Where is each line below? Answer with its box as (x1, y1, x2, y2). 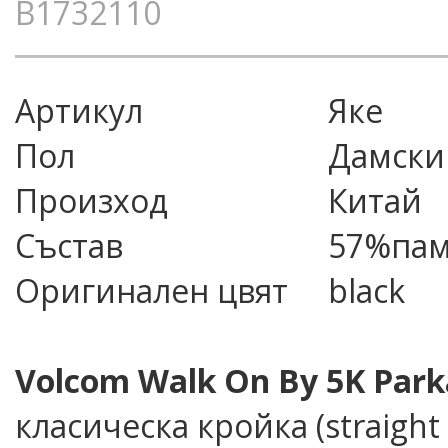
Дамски (328, 134, 445, 177)
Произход (15, 179, 168, 222)
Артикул (15, 89, 143, 132)
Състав (15, 224, 123, 267)
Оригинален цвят (15, 269, 288, 312)
